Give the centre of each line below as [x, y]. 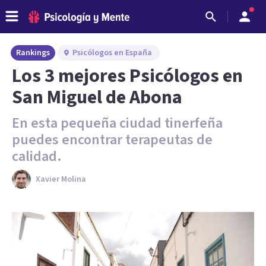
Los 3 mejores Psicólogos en [127, 76]
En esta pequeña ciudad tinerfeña [117, 123]
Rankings [33, 53]
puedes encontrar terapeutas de [112, 140]
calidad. [37, 156]
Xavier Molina [61, 179]
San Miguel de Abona [97, 97]
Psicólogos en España [112, 53]
